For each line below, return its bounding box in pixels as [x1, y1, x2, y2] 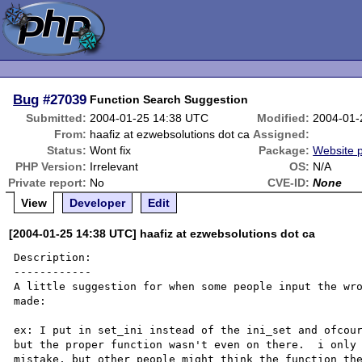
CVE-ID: [267, 176, 310, 189]
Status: [47, 144, 87, 157]
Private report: [8, 176, 87, 189]
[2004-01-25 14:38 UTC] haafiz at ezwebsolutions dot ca [9, 227, 316, 240]
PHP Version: [15, 160, 87, 173]
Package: [259, 144, 310, 157]
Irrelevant [90, 160, 139, 173]
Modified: [257, 112, 310, 124]
